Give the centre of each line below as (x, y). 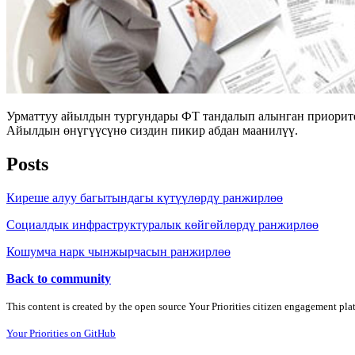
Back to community (59, 278)
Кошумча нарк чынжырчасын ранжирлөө (118, 251)
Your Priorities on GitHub (61, 333)
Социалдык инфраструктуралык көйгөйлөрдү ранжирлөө (162, 224)
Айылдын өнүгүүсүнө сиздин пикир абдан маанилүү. (152, 130)
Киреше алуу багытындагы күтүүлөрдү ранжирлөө (145, 197)
